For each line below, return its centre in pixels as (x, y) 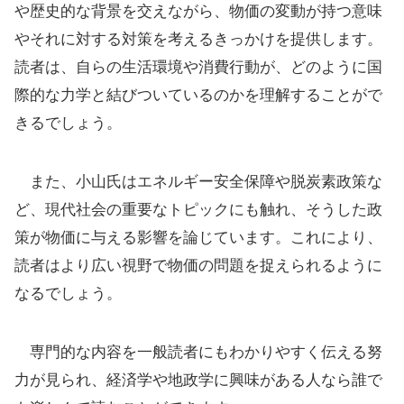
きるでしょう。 (68, 123)
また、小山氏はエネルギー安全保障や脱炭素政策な (198, 181)
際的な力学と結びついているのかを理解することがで (198, 95)
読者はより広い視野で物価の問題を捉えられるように (198, 265)
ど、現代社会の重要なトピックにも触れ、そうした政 (198, 209)
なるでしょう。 (68, 293)
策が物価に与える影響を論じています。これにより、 (198, 237)
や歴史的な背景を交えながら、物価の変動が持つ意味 (198, 11)
